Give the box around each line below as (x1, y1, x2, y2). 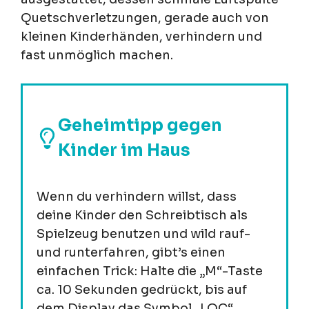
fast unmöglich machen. (21, 48, 173, 63)
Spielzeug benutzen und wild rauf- (37, 226, 250, 242)
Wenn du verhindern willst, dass (37, 189, 237, 205)
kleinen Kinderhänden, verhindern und (21, 29, 262, 45)
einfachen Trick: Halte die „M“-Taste (37, 263, 263, 279)
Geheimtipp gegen (58, 115, 223, 137)
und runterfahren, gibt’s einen (37, 245, 226, 261)
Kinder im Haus (58, 140, 191, 161)
